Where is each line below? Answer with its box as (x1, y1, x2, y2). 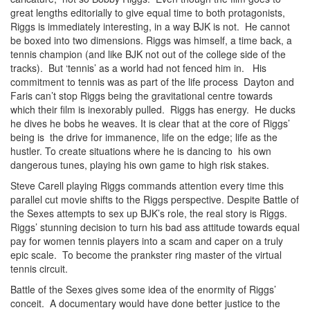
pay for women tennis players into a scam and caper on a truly (10, 234, 283, 248)
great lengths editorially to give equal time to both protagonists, (10, 6, 285, 19)
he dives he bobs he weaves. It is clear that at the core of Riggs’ (10, 116, 290, 130)
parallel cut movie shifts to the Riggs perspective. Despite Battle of (10, 192, 299, 206)
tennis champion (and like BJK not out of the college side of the (10, 47, 286, 61)
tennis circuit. (10, 262, 68, 275)
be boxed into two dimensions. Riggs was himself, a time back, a (10, 33, 292, 47)
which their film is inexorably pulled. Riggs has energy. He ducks (10, 102, 295, 116)
